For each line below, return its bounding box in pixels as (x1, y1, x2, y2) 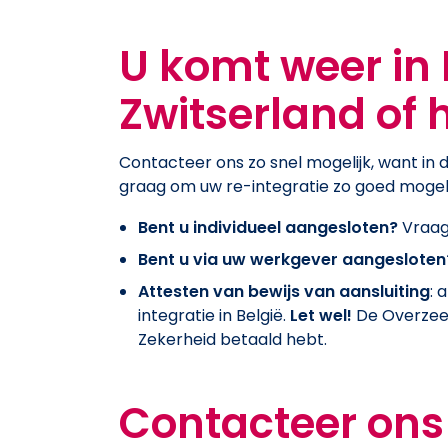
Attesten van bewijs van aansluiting (138, 280, 431, 304)
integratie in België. (138, 304, 291, 328)
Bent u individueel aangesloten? (138, 216, 399, 240)
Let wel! (290, 304, 353, 328)
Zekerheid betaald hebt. (138, 328, 328, 352)
